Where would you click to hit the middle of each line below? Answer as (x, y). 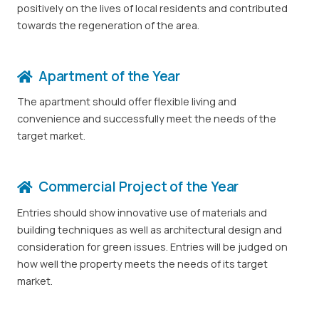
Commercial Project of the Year (139, 187)
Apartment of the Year (109, 77)
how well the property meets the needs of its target (142, 263)
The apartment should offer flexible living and (127, 102)
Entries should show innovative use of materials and (142, 212)
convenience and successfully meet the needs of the (147, 119)
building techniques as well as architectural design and (150, 229)
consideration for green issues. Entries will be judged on (152, 246)
